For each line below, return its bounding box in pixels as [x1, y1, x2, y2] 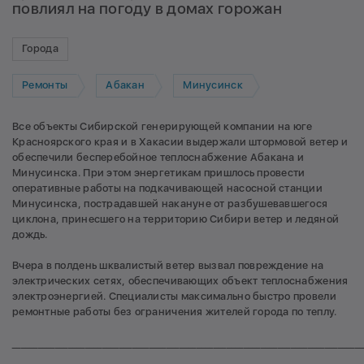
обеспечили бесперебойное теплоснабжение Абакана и [12, 150, 305, 163]
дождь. [12, 227, 48, 240]
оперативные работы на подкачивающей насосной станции [12, 181, 323, 194]
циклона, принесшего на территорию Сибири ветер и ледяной [12, 212, 340, 225]
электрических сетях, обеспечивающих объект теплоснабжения [12, 275, 349, 288]
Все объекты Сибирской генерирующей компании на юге [12, 119, 313, 132]
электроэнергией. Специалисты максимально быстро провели [12, 290, 336, 303]
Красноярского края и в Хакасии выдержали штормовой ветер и [12, 135, 349, 148]
